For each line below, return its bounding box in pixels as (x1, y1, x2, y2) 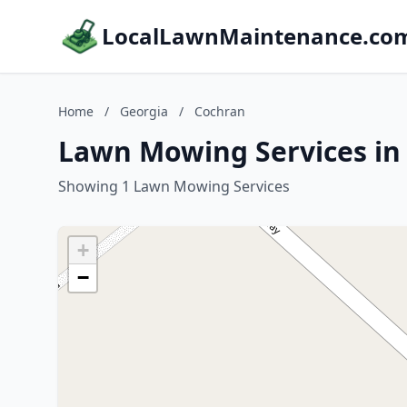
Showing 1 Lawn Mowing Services (58, 176, 290, 196)
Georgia (120, 103, 168, 120)
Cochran (194, 103, 245, 120)
